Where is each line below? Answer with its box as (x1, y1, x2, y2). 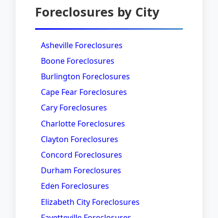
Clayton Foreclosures (41, 133, 118, 145)
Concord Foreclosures (41, 149, 122, 160)
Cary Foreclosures (41, 102, 107, 113)
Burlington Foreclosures (41, 71, 130, 82)
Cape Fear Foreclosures (41, 87, 127, 98)
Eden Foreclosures (41, 181, 109, 192)
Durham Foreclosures (41, 165, 121, 176)
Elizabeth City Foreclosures (41, 196, 140, 207)
